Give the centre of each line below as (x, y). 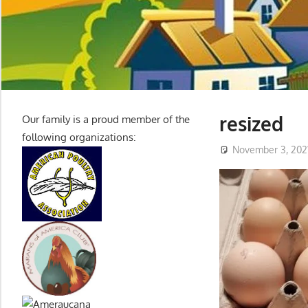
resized (252, 124)
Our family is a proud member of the (106, 120)
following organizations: (79, 137)
